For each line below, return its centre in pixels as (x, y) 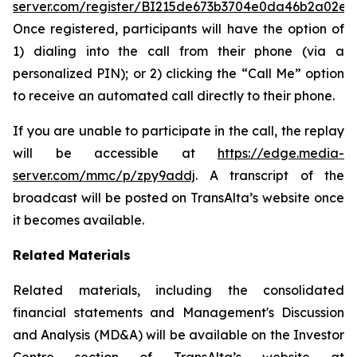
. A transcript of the (270, 175)
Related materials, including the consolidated (178, 290)
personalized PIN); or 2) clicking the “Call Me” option (178, 73)
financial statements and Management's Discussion (178, 312)
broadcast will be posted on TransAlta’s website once (178, 198)
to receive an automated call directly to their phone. (174, 96)
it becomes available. (78, 220)
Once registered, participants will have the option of (178, 29)
